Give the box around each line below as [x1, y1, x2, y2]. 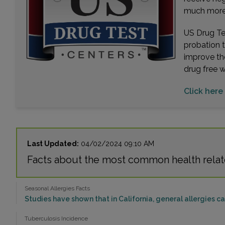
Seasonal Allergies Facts [25, 185, 90, 192]
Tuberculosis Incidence [25, 215, 88, 222]
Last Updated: [27, 140, 79, 148]
